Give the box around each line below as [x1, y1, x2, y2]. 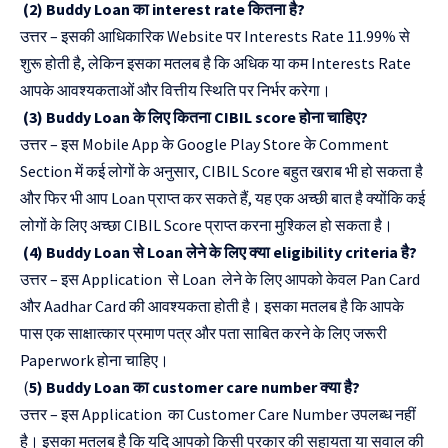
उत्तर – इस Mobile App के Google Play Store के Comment [20, 134, 389, 155]
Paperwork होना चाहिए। [20, 350, 169, 371]
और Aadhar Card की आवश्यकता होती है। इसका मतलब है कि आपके [20, 296, 404, 317]
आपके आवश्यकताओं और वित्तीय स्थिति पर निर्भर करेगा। [20, 80, 334, 101]
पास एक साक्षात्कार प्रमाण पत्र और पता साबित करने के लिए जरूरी [20, 323, 387, 344]
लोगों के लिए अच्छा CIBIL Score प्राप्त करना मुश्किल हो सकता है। [20, 215, 393, 236]
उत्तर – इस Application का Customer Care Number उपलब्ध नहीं [20, 404, 416, 425]
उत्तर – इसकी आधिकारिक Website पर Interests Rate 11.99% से [20, 26, 410, 47]
